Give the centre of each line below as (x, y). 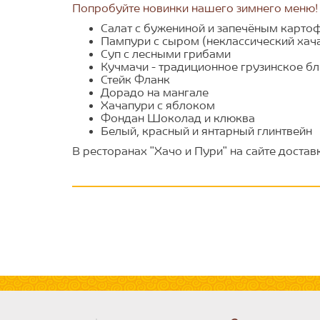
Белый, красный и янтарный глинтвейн (206, 131)
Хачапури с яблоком (157, 106)
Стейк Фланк (135, 80)
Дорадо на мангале (154, 93)
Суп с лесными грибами (167, 54)
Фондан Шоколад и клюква (177, 119)
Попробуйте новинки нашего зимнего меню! (195, 9)
